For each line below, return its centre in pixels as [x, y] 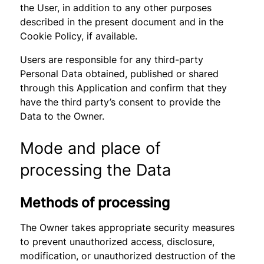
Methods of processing [95, 203]
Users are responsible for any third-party [112, 60]
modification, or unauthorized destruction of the [128, 256]
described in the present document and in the [122, 22]
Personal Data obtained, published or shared [120, 74]
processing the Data [96, 170]
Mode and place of [91, 148]
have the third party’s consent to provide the [121, 102]
